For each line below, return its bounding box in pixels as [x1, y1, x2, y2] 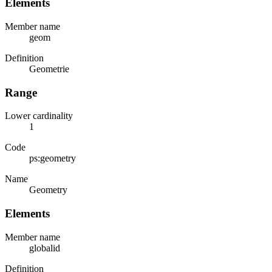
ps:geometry [29, 153, 76, 164]
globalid [29, 242, 60, 253]
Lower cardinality [5, 110, 73, 121]
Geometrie [29, 63, 69, 74]
